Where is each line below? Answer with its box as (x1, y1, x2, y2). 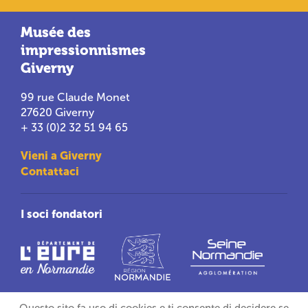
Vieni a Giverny (21, 149, 102, 162)
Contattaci (21, 165, 80, 177)
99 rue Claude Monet (21, 91, 131, 103)
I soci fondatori (21, 208, 103, 220)
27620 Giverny (21, 107, 95, 118)
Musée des (21, 25, 91, 41)
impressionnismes (21, 43, 146, 58)
